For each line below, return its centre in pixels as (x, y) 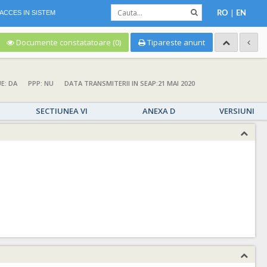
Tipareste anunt (175, 42)
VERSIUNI (237, 111)
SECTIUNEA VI (62, 111)
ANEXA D (159, 111)
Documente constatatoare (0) (69, 42)
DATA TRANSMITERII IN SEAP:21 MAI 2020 (130, 83)
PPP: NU (41, 83)
